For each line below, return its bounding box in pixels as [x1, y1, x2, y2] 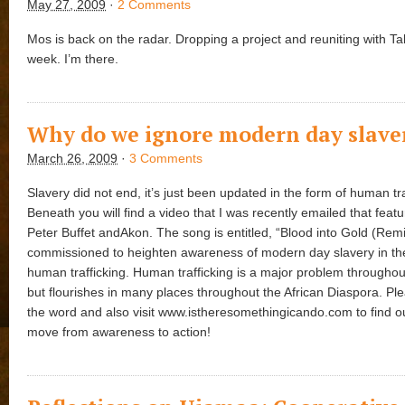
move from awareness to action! [27, 325, 211, 340]
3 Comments [129, 150, 202, 165]
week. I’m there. [27, 52, 118, 67]
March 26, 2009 [27, 150, 118, 165]
